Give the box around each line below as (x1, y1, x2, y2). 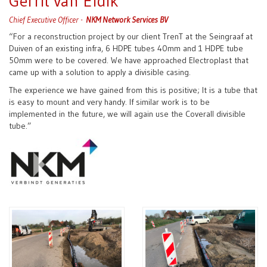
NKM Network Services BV (86, 14, 168, 25)
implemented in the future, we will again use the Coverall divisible (9, 108, 246, 119)
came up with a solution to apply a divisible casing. (9, 66, 191, 77)
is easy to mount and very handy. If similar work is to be (9, 96, 210, 107)
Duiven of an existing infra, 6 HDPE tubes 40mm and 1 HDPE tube (9, 42, 243, 54)
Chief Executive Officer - (9, 14, 86, 25)
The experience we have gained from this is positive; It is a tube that (9, 84, 257, 95)
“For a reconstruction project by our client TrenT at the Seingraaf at (9, 30, 253, 42)
